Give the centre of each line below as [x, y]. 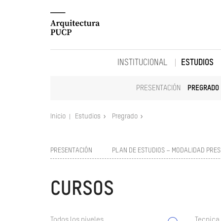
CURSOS [82, 189]
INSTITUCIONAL [142, 63]
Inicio [59, 116]
